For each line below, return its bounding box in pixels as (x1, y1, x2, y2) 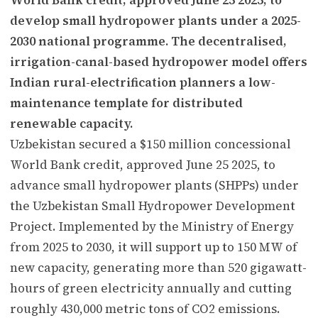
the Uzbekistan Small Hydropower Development (10, 197, 295, 214)
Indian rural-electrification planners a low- (10, 73, 275, 91)
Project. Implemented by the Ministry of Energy (10, 217, 294, 235)
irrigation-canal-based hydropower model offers (10, 53, 307, 70)
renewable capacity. (10, 114, 133, 132)
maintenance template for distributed (10, 94, 243, 111)
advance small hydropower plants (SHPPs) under (10, 176, 299, 194)
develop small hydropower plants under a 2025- (10, 11, 301, 29)
